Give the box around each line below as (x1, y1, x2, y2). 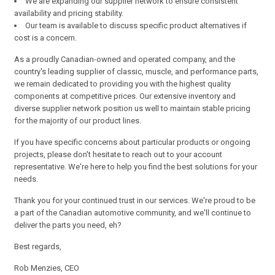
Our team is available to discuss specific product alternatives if (25, 21, 247, 30)
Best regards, (14, 242, 62, 251)
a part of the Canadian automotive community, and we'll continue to (14, 208, 252, 217)
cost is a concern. (14, 33, 77, 42)
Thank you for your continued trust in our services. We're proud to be (14, 196, 256, 205)
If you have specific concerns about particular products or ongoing (14, 137, 251, 147)
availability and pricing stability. (14, 9, 124, 18)
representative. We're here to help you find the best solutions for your (14, 162, 258, 171)
